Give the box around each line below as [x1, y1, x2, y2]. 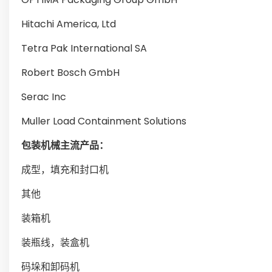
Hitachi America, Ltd [21, 17, 116, 31]
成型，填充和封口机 [21, 163, 109, 177]
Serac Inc [21, 90, 66, 104]
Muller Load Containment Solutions [21, 114, 186, 128]
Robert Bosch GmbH [21, 66, 120, 80]
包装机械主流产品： [21, 138, 109, 152]
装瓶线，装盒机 [21, 236, 89, 250]
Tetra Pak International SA [21, 41, 147, 55]
